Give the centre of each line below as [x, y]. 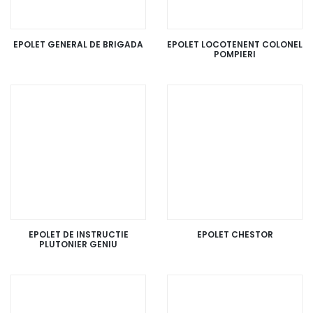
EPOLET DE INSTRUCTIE [78, 235]
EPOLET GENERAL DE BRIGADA [78, 44]
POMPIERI [235, 54]
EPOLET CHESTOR [235, 235]
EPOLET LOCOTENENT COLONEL [235, 44]
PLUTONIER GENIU [78, 245]
